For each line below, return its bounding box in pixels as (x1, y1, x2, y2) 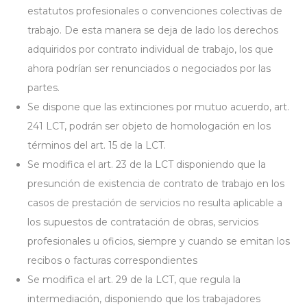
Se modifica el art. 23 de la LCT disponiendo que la (27, 158, 266, 171)
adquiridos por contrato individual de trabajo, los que (27, 43, 273, 56)
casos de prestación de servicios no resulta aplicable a (27, 197, 282, 209)
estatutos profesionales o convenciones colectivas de (27, 5, 282, 17)
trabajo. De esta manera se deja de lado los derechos (27, 24, 278, 36)
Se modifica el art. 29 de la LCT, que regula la (27, 273, 241, 286)
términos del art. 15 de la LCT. (27, 139, 166, 151)
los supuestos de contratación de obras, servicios (27, 216, 258, 228)
